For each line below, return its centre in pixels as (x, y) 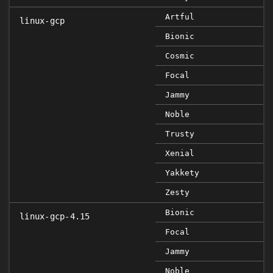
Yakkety (182, 173)
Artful (180, 17)
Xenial (180, 153)
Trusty (180, 134)
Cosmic (180, 56)
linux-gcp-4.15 (55, 216)
